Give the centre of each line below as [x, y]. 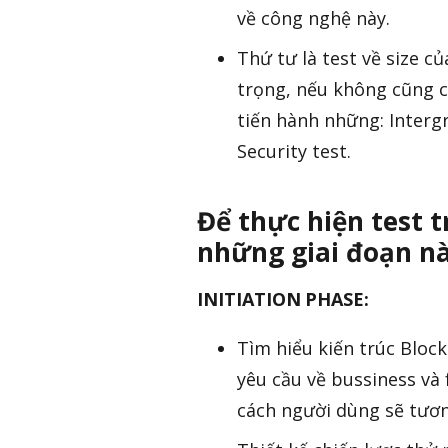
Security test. [294, 151]
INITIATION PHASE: [283, 299]
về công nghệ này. [313, 18]
